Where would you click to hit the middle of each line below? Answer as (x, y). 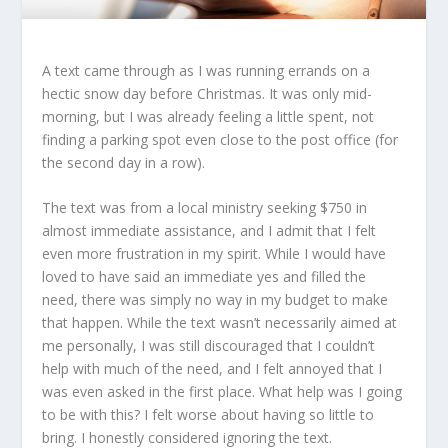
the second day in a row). (124, 162)
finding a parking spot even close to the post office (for (220, 139)
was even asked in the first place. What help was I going (222, 391)
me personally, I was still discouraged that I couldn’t (209, 345)
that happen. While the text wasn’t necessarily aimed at (220, 322)
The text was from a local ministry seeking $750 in (205, 207)
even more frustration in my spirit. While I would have (214, 253)
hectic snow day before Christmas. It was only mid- (207, 93)
